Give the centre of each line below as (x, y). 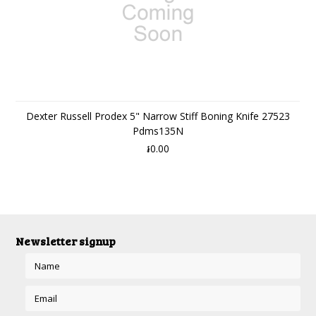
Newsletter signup (66, 241)
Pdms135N (158, 131)
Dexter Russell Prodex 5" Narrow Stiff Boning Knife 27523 (158, 116)
